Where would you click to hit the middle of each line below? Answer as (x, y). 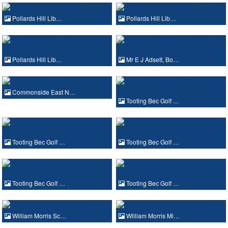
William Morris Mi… (152, 215)
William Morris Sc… (38, 215)
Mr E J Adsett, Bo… (152, 59)
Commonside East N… (43, 92)
